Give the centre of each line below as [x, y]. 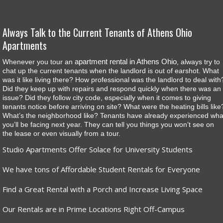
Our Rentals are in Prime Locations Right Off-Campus [94, 209]
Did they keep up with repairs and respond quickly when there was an [112, 89]
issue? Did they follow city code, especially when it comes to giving [107, 98]
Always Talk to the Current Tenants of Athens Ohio [97, 33]
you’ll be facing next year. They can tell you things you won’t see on [108, 125]
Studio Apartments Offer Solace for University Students [98, 150]
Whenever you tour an [39, 62]
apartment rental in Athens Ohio [126, 62]
